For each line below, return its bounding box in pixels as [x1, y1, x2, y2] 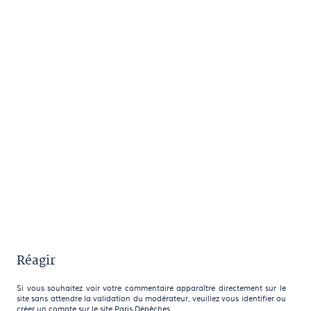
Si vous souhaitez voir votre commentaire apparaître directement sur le [17, 283, 286, 294]
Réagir [17, 253, 56, 269]
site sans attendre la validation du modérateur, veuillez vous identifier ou [17, 293, 286, 304]
